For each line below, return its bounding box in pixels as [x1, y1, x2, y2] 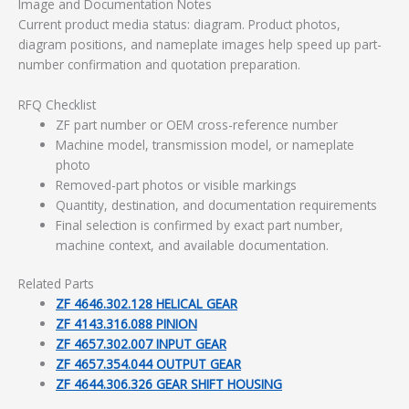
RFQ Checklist [18, 95, 96, 113]
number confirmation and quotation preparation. [18, 56, 300, 74]
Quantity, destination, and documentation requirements [56, 195, 378, 214]
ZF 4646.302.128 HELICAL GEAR [56, 295, 238, 313]
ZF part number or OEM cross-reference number [56, 115, 339, 133]
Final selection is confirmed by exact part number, [56, 215, 344, 234]
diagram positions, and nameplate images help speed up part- [18, 36, 382, 54]
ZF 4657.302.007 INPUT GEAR [56, 335, 227, 353]
